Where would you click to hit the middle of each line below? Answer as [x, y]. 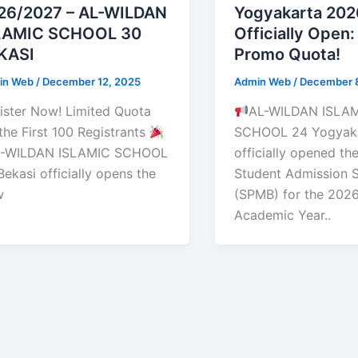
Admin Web [264, 81]
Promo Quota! [288, 54]
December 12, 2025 [91, 81]
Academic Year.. [287, 215]
